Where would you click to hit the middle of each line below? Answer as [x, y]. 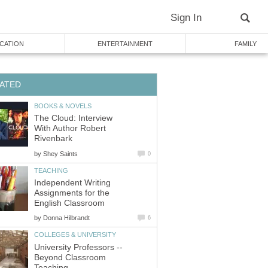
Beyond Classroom [70, 257]
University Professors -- [78, 247]
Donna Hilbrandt [66, 218]
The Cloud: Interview [73, 118]
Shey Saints [60, 153]
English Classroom [69, 203]
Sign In [186, 18]
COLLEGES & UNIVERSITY [75, 235]
